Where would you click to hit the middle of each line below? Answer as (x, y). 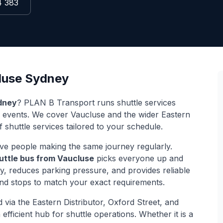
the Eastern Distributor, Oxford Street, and (98, 202)
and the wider (133, 114)
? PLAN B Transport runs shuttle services (96, 103)
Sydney (45, 78)
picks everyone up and (139, 158)
